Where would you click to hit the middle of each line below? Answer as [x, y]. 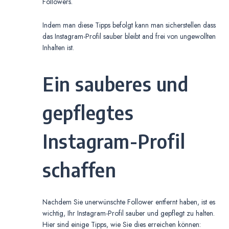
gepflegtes [88, 112]
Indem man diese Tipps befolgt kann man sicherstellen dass [129, 25]
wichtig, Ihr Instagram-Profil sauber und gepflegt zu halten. [129, 213]
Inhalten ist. [58, 48]
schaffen [79, 170]
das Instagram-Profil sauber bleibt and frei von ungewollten [129, 37]
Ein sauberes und [115, 84]
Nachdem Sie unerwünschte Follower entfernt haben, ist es [129, 202]
